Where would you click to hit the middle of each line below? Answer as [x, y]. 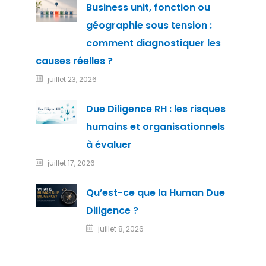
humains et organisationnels [155, 127]
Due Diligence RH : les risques [156, 109]
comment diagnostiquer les [153, 43]
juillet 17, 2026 [71, 163]
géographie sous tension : [149, 25]
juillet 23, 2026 [72, 79]
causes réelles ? [74, 61]
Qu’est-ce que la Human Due [155, 193]
